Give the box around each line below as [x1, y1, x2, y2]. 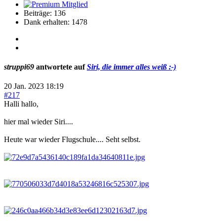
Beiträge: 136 [24, 8, 66, 17]
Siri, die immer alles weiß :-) [87, 63, 176, 72]
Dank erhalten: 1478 [24, 17, 87, 26]
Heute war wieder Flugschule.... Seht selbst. [4, 135, 141, 144]
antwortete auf [34, 63, 87, 72]
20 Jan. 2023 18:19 [4, 82, 64, 91]
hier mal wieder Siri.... [4, 117, 73, 126]
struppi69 [4, 63, 34, 72]
